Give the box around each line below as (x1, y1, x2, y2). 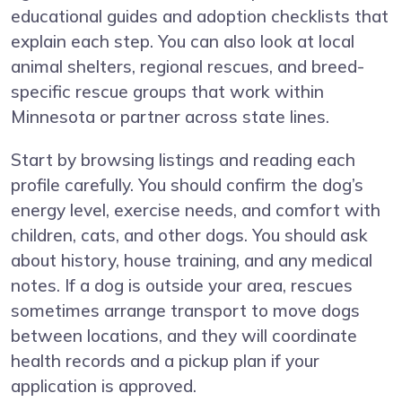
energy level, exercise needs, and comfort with (11, 199, 380, 222)
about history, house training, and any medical (11, 249, 372, 272)
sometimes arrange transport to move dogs (11, 300, 360, 322)
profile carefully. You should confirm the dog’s (11, 174, 363, 197)
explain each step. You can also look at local (11, 31, 354, 53)
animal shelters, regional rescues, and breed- (11, 56, 364, 78)
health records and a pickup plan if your (11, 350, 319, 372)
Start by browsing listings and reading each (11, 149, 355, 171)
